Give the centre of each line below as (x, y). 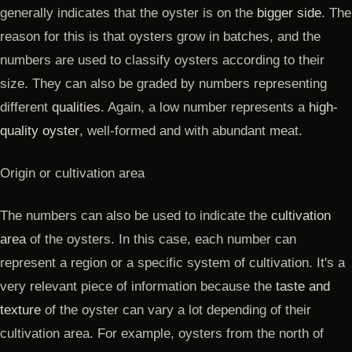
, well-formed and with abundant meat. (191, 130)
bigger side (289, 13)
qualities (76, 107)
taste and (303, 286)
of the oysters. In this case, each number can (161, 239)
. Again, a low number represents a (205, 107)
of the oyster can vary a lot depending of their (176, 310)
